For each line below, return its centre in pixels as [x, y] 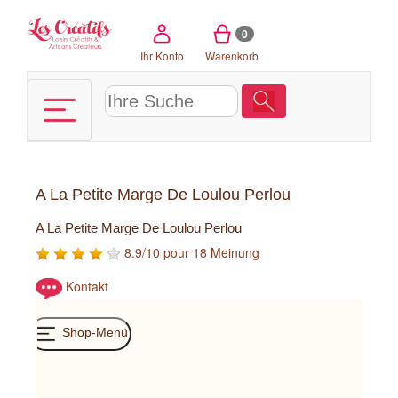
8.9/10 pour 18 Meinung [190, 252]
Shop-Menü [93, 333]
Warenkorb [231, 55]
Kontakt [87, 287]
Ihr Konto [162, 55]
